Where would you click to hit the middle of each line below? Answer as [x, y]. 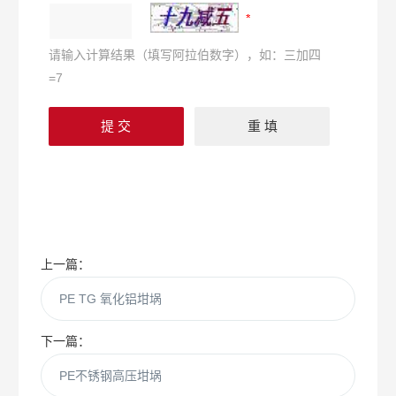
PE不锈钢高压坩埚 [111, 376]
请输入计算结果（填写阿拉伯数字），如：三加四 [185, 55]
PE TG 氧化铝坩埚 [111, 299]
